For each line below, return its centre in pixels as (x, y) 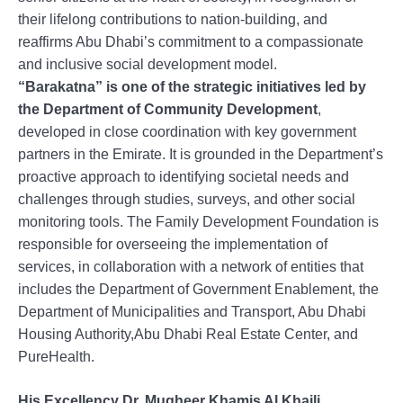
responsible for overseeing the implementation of (173, 244)
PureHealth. (56, 356)
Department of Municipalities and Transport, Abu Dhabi (192, 311)
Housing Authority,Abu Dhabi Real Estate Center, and (188, 334)
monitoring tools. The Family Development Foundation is (198, 221)
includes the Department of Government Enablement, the (198, 289)
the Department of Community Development (168, 109)
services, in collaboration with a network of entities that (191, 266)
